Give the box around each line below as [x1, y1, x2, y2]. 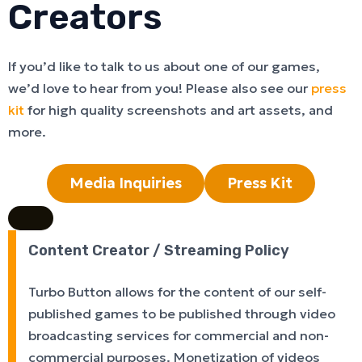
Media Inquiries [69, 173, 182, 192]
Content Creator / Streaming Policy [28, 241, 289, 259]
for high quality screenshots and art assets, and [24, 101, 333, 119]
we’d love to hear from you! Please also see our [8, 79, 311, 97]
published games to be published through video [28, 305, 335, 322]
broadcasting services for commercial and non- [28, 326, 329, 344]
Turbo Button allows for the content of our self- [28, 283, 326, 301]
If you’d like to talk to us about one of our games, [8, 57, 320, 75]
